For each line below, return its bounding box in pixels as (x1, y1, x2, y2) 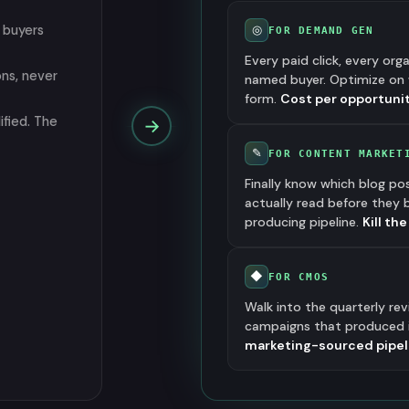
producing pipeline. (245, 214, 362, 230)
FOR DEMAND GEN (268, 25, 374, 36)
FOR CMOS (268, 271, 330, 282)
